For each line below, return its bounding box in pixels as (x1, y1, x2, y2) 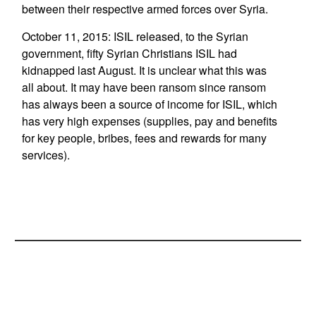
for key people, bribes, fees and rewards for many (21, 130, 267, 146)
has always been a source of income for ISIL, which (21, 96, 277, 112)
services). (21, 147, 75, 163)
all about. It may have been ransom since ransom (21, 79, 266, 95)
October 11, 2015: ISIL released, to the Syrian (21, 28, 248, 44)
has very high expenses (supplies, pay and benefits (21, 113, 277, 129)
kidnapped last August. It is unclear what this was (21, 62, 267, 78)
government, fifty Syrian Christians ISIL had (21, 45, 237, 61)
